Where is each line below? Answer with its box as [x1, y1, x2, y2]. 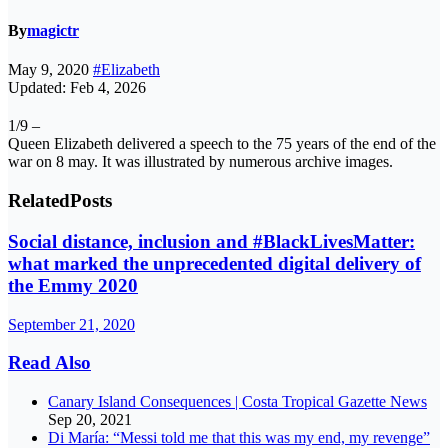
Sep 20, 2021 [48, 411, 132, 428]
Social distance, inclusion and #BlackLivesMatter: [8, 230, 415, 252]
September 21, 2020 [8, 315, 135, 333]
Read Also [8, 352, 91, 374]
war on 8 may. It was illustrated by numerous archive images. [8, 153, 393, 171]
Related [8, 190, 70, 212]
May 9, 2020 [8, 61, 93, 79]
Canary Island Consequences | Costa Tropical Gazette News [48, 393, 427, 410]
